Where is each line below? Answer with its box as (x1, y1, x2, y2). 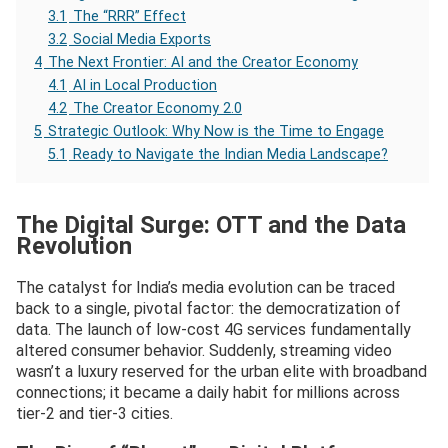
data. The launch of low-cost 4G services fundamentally (16, 320, 411, 340)
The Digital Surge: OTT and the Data (16, 211, 406, 240)
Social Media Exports (73, 31, 211, 49)
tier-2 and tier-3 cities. (16, 404, 173, 424)
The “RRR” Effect (73, 8, 186, 26)
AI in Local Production (73, 77, 217, 95)
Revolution (16, 232, 132, 261)
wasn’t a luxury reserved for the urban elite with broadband (16, 362, 427, 382)
